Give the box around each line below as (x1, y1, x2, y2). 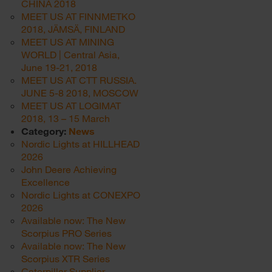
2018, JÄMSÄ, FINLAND (21, 23, 125, 35)
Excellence (21, 176, 70, 188)
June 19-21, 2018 (21, 61, 97, 73)
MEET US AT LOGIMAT (21, 100, 121, 111)
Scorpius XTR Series (21, 253, 110, 264)
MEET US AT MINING (21, 36, 114, 47)
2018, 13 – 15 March (21, 112, 110, 124)
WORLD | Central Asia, (21, 49, 120, 60)
